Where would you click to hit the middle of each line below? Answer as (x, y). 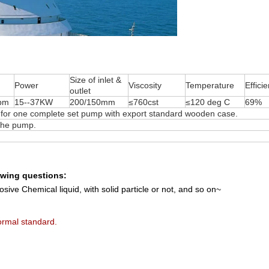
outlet (80, 91)
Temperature (210, 86)
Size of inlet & (95, 80)
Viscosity (145, 86)
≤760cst (144, 102)
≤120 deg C (208, 102)
